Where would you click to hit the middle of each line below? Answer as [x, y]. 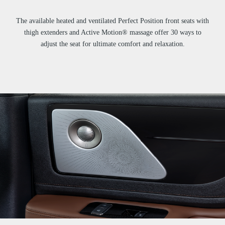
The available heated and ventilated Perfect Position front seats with [113, 21]
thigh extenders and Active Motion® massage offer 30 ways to [113, 32]
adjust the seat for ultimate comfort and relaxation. [113, 44]
